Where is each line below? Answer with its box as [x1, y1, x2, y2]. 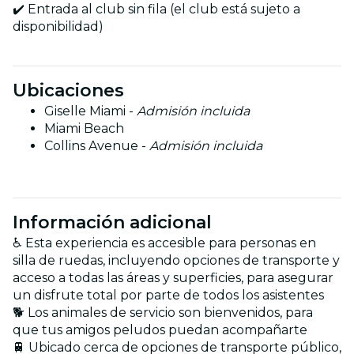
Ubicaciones [13, 79, 124, 101]
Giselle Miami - [44, 103, 137, 119]
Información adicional [13, 211, 212, 233]
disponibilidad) [13, 18, 104, 34]
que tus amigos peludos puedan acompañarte [13, 322, 307, 337]
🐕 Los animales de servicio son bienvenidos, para [13, 304, 313, 320]
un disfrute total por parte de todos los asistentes [13, 287, 324, 303]
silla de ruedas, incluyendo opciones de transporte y [13, 252, 340, 268]
